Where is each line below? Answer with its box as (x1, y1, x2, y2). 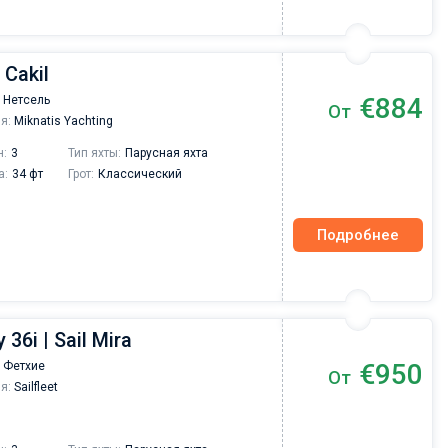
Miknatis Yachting (11, 114, 113, 128)
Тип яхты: (68, 146, 121, 160)
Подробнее (317, 225, 399, 244)
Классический (98, 167, 182, 181)
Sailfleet (11, 380, 58, 394)
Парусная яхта (125, 146, 208, 160)
